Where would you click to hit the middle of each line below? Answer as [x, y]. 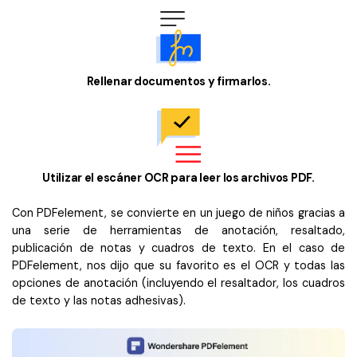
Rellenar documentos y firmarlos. [178, 81]
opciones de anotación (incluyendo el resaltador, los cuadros [178, 282]
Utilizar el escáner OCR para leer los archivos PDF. [178, 177]
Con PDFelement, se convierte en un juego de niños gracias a [178, 212]
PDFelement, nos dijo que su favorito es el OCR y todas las [178, 265]
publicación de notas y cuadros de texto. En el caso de [178, 247]
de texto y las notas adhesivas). [99, 300]
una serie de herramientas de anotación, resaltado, [178, 230]
